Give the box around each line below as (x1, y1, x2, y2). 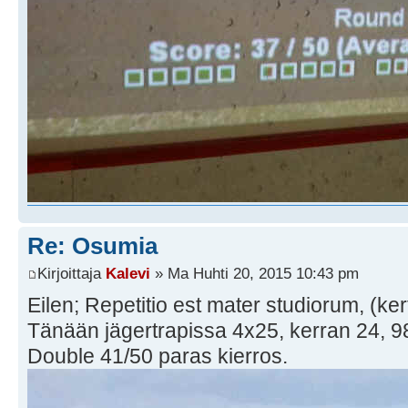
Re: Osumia (27, 232, 158, 260)
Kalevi (106, 263, 150, 282)
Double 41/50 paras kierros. (27, 343, 288, 368)
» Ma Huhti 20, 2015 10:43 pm (150, 263, 359, 282)
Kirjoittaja (37, 263, 106, 282)
